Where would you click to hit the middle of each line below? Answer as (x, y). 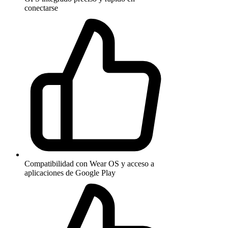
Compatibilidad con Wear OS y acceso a (89, 163)
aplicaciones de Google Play (70, 173)
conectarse (41, 8)
